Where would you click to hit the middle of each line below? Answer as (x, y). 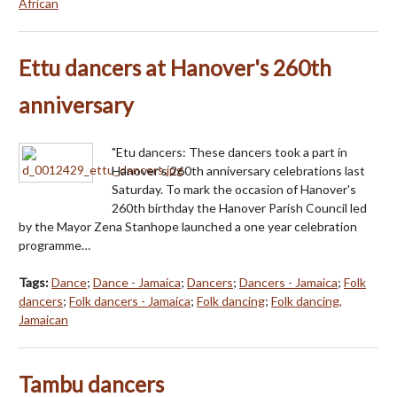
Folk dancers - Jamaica (130, 300)
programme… (54, 245)
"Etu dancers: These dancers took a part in (230, 152)
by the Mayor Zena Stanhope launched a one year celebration (188, 226)
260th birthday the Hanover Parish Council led (239, 207)
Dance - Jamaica (137, 282)
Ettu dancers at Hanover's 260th (175, 67)
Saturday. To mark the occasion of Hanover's (234, 189)
